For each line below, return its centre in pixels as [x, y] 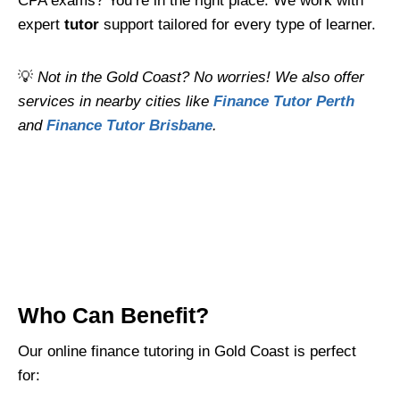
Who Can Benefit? [113, 315]
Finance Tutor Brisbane [129, 125]
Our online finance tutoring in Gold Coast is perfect [187, 352]
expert [41, 24]
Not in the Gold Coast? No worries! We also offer [201, 77]
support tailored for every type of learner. [237, 24]
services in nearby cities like [116, 101]
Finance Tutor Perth [284, 101]
